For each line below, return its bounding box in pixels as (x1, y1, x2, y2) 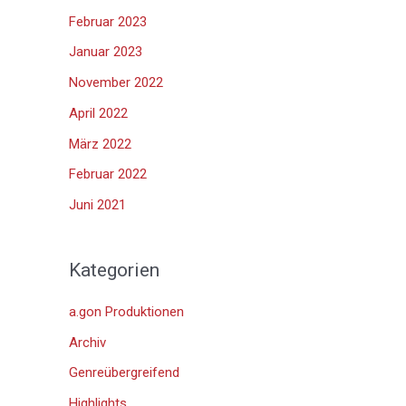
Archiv (69, 333, 106, 351)
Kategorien (69, 259, 159, 282)
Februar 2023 (69, 13, 147, 30)
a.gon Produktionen (69, 303, 184, 320)
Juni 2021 (69, 197, 126, 214)
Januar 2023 (69, 43, 142, 61)
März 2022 (69, 135, 131, 152)
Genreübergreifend (69, 364, 179, 382)
